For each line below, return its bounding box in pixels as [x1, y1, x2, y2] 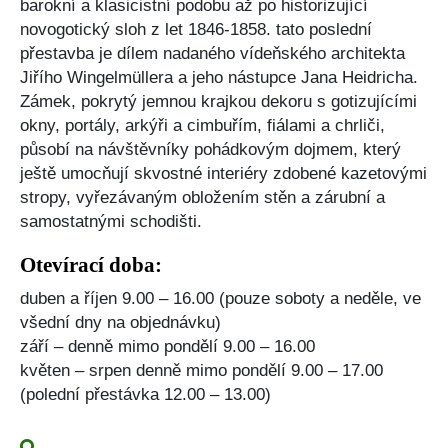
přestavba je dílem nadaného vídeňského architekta [20, 43, 405, 63]
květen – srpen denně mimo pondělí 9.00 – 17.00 [20, 360, 383, 380]
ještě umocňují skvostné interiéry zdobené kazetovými [20, 163, 427, 183]
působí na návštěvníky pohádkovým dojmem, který [20, 139, 401, 159]
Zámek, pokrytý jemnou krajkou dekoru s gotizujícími [20, 91, 417, 111]
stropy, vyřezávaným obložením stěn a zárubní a [20, 187, 385, 207]
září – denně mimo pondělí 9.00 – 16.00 [20, 336, 315, 356]
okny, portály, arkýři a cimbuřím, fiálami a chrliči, [20, 115, 385, 135]
